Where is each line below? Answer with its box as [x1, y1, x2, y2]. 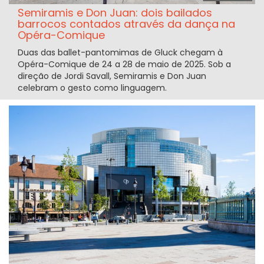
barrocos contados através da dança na [18, 16, 235, 32]
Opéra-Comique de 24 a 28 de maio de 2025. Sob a [18, 58, 231, 71]
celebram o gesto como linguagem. [18, 82, 167, 94]
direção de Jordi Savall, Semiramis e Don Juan [18, 70, 206, 82]
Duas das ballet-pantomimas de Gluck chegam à [18, 47, 223, 59]
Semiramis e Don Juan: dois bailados [18, 5, 212, 21]
